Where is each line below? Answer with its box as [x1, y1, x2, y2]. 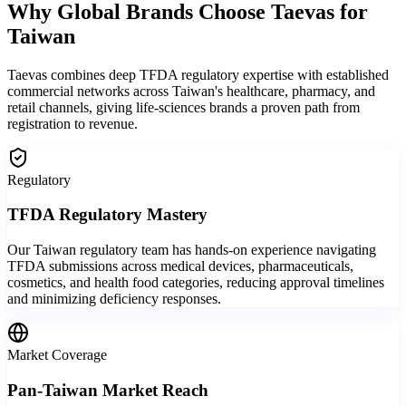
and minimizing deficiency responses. [7, 291, 221, 307]
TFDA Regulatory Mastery [7, 205, 208, 225]
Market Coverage [7, 347, 107, 363]
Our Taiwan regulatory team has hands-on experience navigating [7, 242, 376, 258]
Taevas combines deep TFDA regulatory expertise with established [7, 66, 389, 82]
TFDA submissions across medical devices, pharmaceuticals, [7, 258, 353, 275]
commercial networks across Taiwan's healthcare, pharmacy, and [7, 82, 375, 99]
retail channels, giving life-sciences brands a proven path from [7, 99, 360, 115]
